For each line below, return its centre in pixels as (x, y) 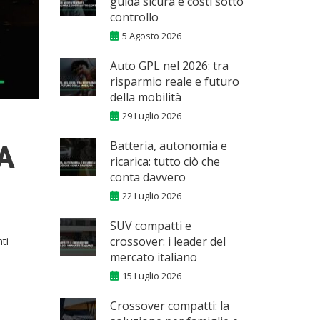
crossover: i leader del (167, 241)
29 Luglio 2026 (151, 116)
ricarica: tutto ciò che (165, 161)
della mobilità (145, 97)
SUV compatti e (150, 226)
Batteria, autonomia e (168, 146)
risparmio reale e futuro (174, 81)
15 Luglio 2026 (151, 276)
